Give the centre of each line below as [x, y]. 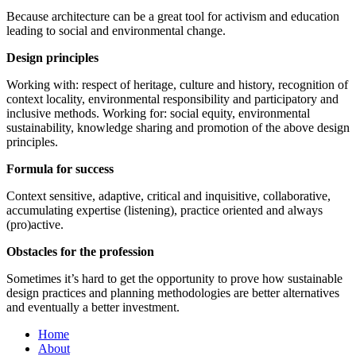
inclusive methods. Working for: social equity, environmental [158, 113]
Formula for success [60, 169]
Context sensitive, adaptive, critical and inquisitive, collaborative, [168, 196]
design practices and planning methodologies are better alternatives [173, 293]
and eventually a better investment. [93, 307]
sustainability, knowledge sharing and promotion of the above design [178, 128]
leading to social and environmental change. [116, 31]
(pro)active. [35, 224]
